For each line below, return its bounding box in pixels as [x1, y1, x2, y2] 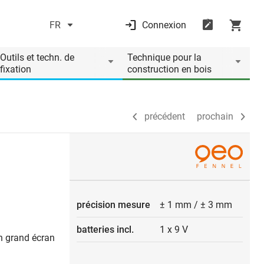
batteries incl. [77, 224, 134, 235]
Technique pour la [127, 52, 202, 63]
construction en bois [127, 64, 212, 75]
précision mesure [77, 199, 150, 210]
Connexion [141, 19, 186, 31]
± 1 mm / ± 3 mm [160, 199, 232, 210]
